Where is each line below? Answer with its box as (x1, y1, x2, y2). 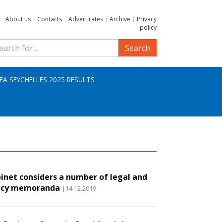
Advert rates (68, 15, 103, 23)
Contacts (37, 15, 62, 23)
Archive (110, 15, 130, 23)
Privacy (137, 15, 157, 23)
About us (5, 15, 31, 23)
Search (125, 43, 150, 54)
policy (140, 23, 157, 32)
